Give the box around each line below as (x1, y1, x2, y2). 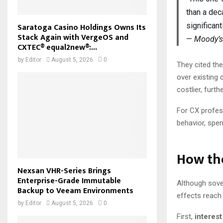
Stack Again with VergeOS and (17, 30, 128, 44)
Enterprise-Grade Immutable (17, 174, 121, 188)
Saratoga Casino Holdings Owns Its (17, 20, 146, 34)
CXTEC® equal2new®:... (17, 40, 97, 54)
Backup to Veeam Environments (17, 184, 133, 198)
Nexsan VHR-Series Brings (17, 164, 111, 178)
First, (177, 212, 195, 221)
